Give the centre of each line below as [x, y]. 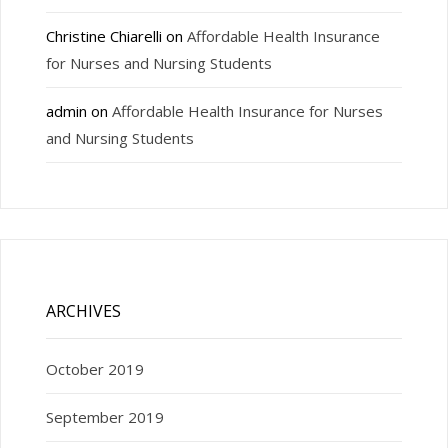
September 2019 [104, 416]
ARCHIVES [83, 310]
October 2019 [94, 368]
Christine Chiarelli [103, 36]
